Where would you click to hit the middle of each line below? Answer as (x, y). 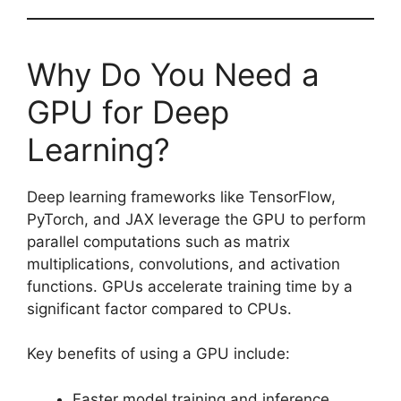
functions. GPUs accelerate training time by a (190, 286)
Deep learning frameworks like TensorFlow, (181, 196)
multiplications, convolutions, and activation (183, 264)
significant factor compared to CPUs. (159, 308)
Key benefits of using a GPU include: (158, 354)
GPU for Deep (128, 111)
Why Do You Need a (173, 74)
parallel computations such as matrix (158, 241)
